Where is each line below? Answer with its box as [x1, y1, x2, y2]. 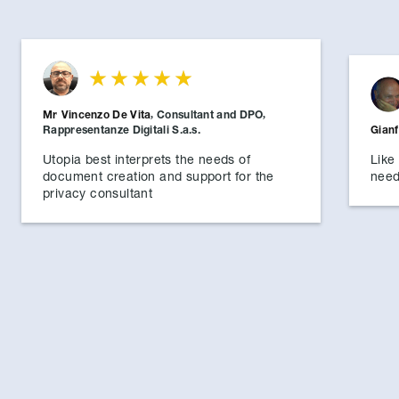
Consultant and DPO [157, 108, 264, 121]
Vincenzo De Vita [61, 108, 151, 121]
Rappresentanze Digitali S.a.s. [43, 122, 200, 136]
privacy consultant [43, 184, 153, 200]
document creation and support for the [43, 167, 274, 183]
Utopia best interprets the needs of [43, 151, 250, 167]
